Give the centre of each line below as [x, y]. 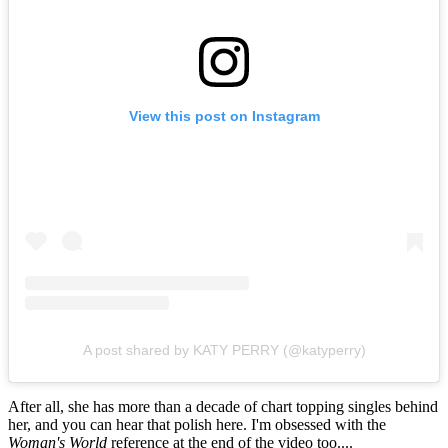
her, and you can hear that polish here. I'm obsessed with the [197, 425]
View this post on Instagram [224, 116]
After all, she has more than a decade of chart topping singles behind [223, 407]
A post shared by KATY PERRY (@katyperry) [224, 350]
